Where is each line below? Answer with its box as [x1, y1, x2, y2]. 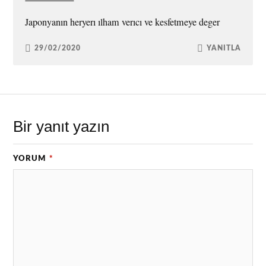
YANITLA [206, 45, 241, 52]
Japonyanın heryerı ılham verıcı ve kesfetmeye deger [25, 15, 220, 28]
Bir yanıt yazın [13, 118, 110, 135]
